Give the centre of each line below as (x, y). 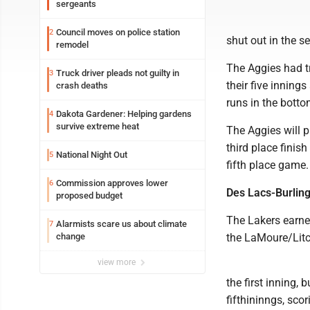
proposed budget (89, 195)
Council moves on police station (118, 32)
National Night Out (92, 155)
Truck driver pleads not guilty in (118, 73)
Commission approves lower (112, 183)
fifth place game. (267, 165)
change (71, 236)
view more (118, 262)
